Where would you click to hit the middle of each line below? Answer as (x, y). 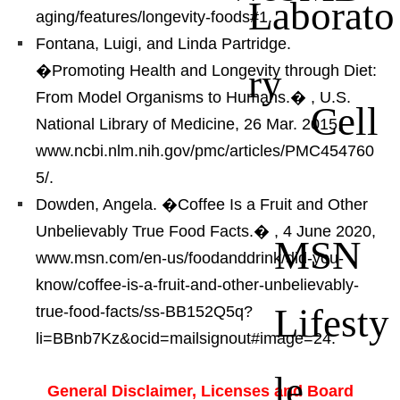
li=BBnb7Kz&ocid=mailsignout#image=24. (186, 338)
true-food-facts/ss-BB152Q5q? (144, 311)
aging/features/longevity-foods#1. (154, 17)
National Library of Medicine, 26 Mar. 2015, (189, 124)
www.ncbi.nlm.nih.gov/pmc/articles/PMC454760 (205, 150)
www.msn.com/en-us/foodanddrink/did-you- (190, 258)
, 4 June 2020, (325, 231)
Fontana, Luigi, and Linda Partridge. (163, 43)
